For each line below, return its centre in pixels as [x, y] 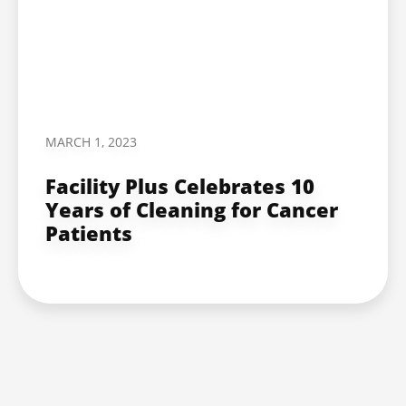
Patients [89, 232]
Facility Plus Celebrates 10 [180, 185]
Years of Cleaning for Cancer [192, 209]
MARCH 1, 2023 [91, 141]
